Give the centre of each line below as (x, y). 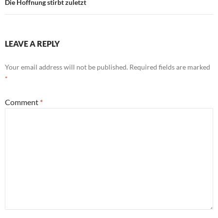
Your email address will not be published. (66, 67)
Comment (22, 102)
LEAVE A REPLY (32, 44)
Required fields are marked (170, 67)
